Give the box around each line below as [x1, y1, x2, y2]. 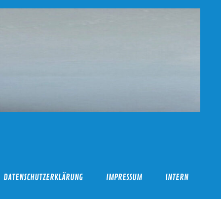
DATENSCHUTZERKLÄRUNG [3, 172, 83, 183]
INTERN [165, 172, 189, 183]
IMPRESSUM [106, 172, 143, 183]
